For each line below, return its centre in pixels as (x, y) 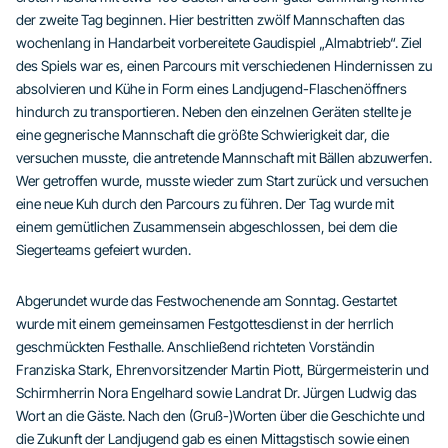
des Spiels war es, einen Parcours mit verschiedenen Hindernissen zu (224, 65)
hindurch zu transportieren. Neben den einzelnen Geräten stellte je (213, 111)
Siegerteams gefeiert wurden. (103, 249)
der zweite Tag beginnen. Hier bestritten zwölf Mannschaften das (210, 19)
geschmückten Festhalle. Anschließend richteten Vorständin (195, 346)
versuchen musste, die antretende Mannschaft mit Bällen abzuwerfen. (224, 157)
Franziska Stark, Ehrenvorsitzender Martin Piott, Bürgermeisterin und (222, 369)
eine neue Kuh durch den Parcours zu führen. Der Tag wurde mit (205, 203)
